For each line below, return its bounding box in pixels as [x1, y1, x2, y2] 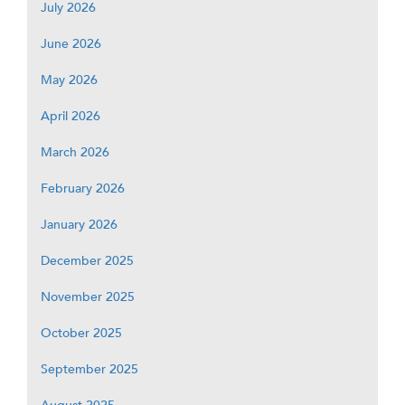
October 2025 [41, 325, 122, 343]
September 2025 [41, 361, 138, 379]
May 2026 [41, 71, 98, 89]
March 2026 [41, 144, 109, 162]
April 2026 [41, 108, 100, 126]
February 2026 [41, 180, 125, 198]
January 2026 [41, 216, 118, 234]
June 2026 [41, 35, 101, 53]
